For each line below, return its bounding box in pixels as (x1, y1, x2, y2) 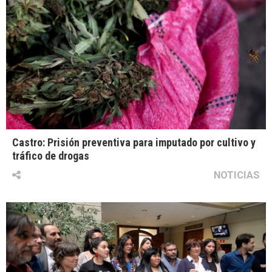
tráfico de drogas (12, 149, 89, 163)
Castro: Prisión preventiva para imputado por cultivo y (12, 136, 256, 149)
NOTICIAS (214, 169, 260, 182)
